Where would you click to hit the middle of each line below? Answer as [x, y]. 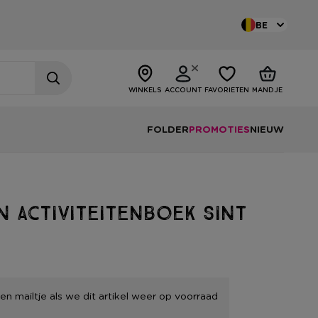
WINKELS [145, 90]
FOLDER [168, 129]
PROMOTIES [219, 129]
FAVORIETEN [227, 90]
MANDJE [267, 90]
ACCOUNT [183, 90]
